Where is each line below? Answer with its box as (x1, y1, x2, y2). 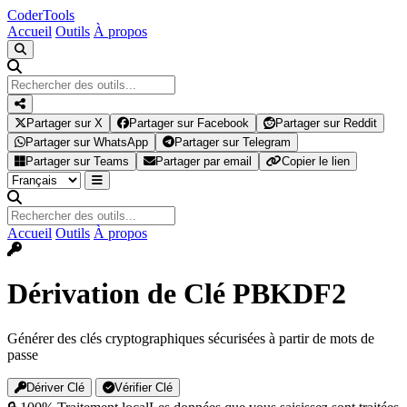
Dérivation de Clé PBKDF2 (7, 277, 346, 311)
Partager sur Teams (25, 154, 129, 168)
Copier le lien (282, 154, 350, 168)
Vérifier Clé (114, 380, 173, 394)
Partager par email (155, 154, 252, 168)
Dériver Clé (26, 380, 84, 394)
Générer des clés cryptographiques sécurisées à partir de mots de (7, 330, 374, 346)
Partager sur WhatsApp (25, 135, 148, 149)
